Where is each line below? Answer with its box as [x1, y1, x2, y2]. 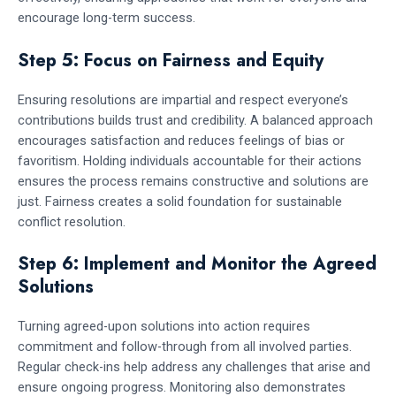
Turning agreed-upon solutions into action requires [18, 318, 310, 335]
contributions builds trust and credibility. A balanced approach [18, 111, 373, 128]
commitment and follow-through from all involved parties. [18, 339, 352, 355]
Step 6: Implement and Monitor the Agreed [18, 251, 377, 278]
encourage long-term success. [18, 10, 195, 27]
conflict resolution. [18, 213, 126, 230]
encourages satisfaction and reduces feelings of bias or [18, 132, 345, 148]
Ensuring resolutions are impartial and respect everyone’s [18, 91, 348, 108]
